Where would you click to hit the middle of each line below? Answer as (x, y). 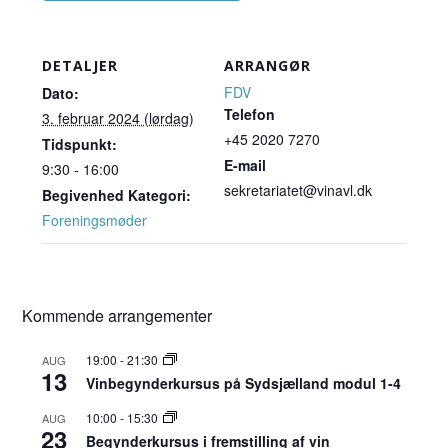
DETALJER (80, 66)
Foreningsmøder (95, 220)
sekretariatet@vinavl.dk (298, 190)
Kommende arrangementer (117, 316)
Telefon (249, 114)
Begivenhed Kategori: (117, 195)
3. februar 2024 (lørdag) (118, 118)
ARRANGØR (267, 66)
